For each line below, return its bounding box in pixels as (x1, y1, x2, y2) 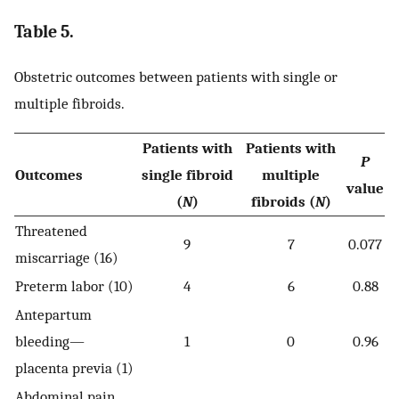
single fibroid (141, 165, 233, 183)
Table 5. (14, 21, 74, 43)
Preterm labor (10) (15, 276, 134, 295)
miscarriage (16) (15, 248, 118, 266)
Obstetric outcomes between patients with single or (14, 68, 338, 86)
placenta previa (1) (15, 358, 134, 377)
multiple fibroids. (14, 94, 125, 113)
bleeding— (15, 331, 85, 350)
